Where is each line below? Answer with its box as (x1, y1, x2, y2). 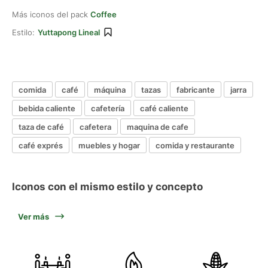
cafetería (91, 103, 124, 113)
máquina (94, 84, 126, 95)
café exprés (19, 140, 63, 150)
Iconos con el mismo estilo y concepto (12, 181, 203, 193)
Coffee (90, 10, 117, 19)
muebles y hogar (78, 140, 140, 150)
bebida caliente (19, 103, 75, 113)
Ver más (18, 212, 49, 221)
